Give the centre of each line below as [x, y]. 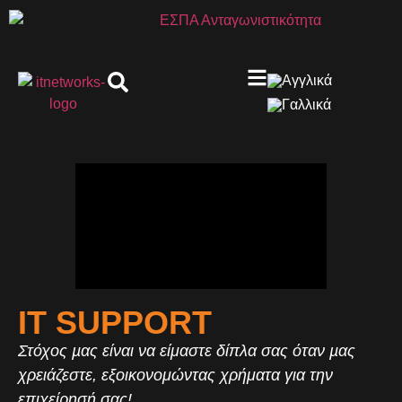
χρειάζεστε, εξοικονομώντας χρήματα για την [175, 376]
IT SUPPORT [115, 323]
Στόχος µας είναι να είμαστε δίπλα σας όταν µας [187, 351]
